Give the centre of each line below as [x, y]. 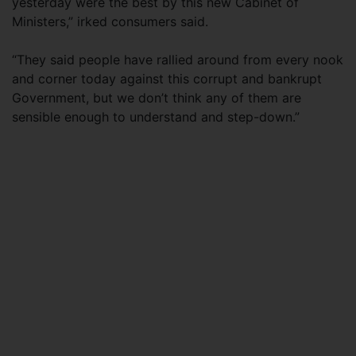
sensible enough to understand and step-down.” [156, 117]
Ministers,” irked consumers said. [110, 21]
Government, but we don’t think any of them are [157, 98]
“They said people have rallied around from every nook [178, 60]
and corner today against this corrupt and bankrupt [167, 79]
